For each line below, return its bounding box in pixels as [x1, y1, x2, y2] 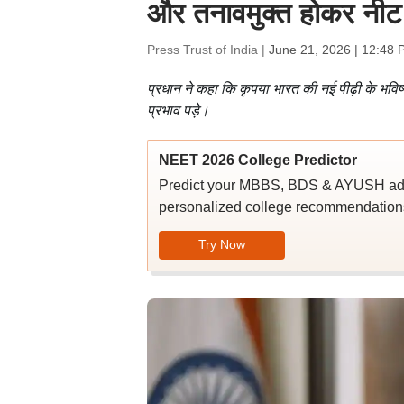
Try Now [197, 236, 245, 252]
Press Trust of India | [146, 42, 269, 57]
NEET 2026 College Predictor [158, 152, 357, 168]
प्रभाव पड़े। [146, 103, 209, 118]
